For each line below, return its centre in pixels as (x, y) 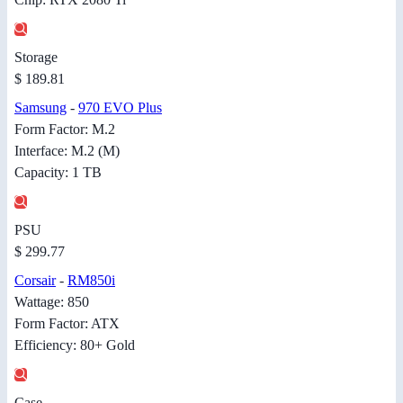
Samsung (40, 107)
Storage (36, 57)
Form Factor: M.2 (65, 129)
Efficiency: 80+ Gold (75, 345)
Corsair (35, 280)
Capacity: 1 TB (58, 172)
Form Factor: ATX (67, 323)
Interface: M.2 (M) (67, 150)
